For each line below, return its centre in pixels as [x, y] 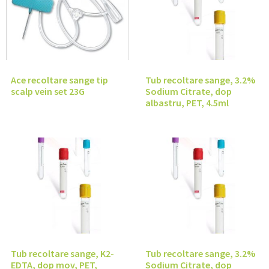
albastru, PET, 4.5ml [187, 103]
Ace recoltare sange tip [59, 80]
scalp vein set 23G [48, 92]
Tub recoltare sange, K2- [62, 254]
